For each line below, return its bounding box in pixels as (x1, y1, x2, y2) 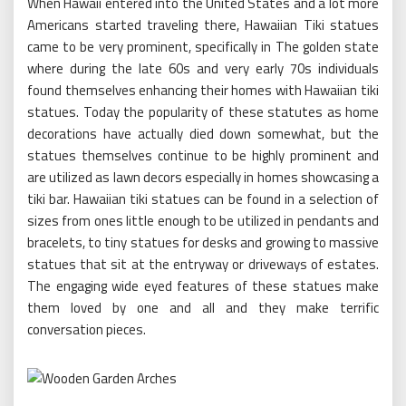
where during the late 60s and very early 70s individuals (27, 57, 379, 79)
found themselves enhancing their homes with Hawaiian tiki (27, 79, 379, 101)
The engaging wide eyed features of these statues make (27, 275, 379, 296)
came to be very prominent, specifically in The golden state (27, 35, 379, 57)
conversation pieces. (27, 318, 146, 340)
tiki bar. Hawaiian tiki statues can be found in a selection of (27, 188, 379, 209)
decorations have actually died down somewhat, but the (27, 122, 379, 144)
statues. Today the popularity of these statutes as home (27, 101, 379, 122)
